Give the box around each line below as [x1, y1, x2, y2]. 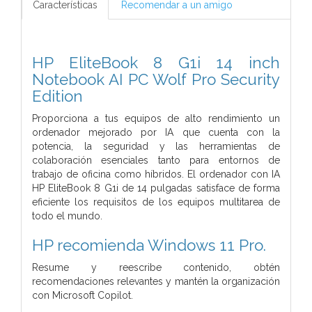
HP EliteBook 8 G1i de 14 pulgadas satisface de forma [32, 182, 280, 194]
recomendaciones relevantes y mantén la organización [32, 275, 280, 287]
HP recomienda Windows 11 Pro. [32, 235, 266, 254]
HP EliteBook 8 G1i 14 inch [32, 53, 280, 72]
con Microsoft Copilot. [32, 289, 133, 301]
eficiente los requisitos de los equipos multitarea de [32, 196, 280, 208]
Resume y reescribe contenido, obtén [32, 261, 280, 273]
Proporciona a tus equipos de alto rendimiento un [32, 112, 280, 124]
